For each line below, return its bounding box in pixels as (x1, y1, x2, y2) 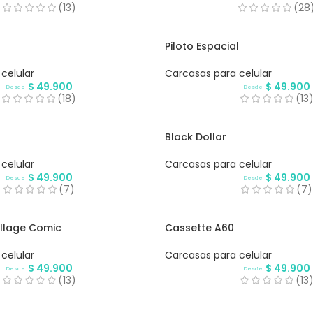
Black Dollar (164, 130, 226, 145)
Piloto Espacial (164, 39, 239, 54)
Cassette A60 (164, 221, 234, 235)
